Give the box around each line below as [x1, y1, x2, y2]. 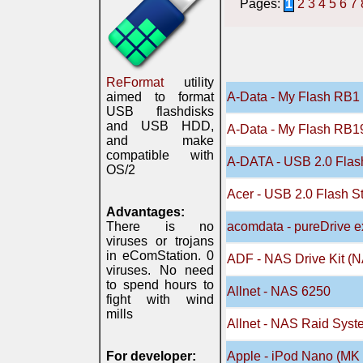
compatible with [106, 148, 214, 162]
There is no [106, 220, 214, 233]
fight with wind [106, 293, 214, 306]
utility [164, 75, 214, 89]
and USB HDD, [106, 119, 214, 133]
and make [106, 134, 214, 147]
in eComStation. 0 [106, 249, 214, 263]
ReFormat [106, 75, 164, 89]
